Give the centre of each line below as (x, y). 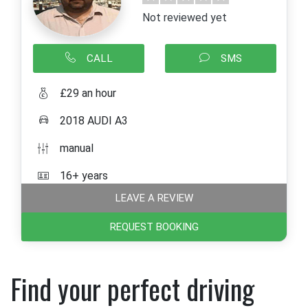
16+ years (84, 176)
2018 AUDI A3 (94, 121)
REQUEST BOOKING (154, 227)
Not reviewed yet (185, 17)
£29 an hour (88, 93)
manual (77, 148)
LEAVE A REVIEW (154, 198)
